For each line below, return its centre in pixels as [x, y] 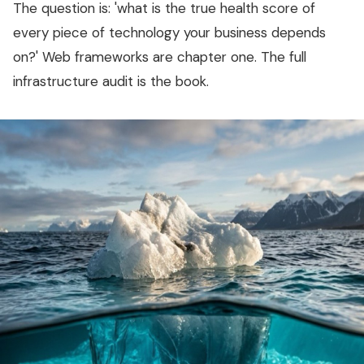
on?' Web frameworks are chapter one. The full [160, 57]
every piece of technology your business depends [169, 33]
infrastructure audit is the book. [111, 82]
